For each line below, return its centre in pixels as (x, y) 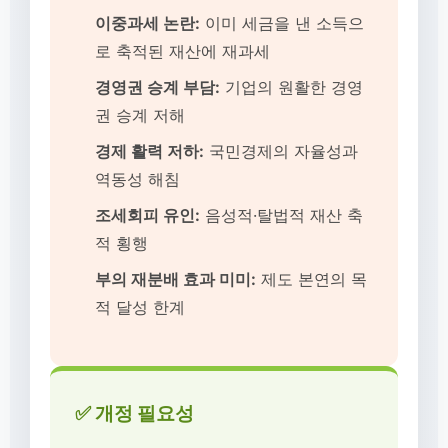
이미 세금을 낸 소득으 (282, 23)
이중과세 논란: (147, 23)
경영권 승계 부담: (157, 87)
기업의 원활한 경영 (291, 87)
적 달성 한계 (140, 307)
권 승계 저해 (140, 115)
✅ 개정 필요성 (134, 413)
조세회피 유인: (147, 215)
